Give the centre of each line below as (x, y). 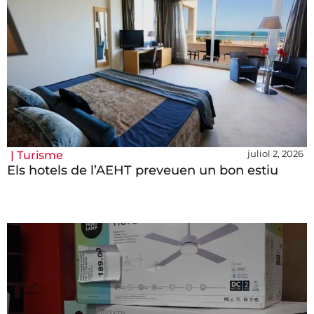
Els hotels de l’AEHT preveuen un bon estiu (143, 171)
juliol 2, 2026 (275, 154)
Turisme (40, 156)
